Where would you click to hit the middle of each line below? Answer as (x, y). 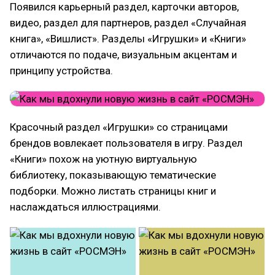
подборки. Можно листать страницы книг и (113, 191)
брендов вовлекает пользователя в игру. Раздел (126, 143)
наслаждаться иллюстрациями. (85, 207)
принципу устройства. (61, 71)
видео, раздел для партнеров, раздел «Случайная (128, 23)
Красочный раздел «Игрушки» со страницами (119, 127)
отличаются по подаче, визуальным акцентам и (123, 55)
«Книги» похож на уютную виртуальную (103, 159)
